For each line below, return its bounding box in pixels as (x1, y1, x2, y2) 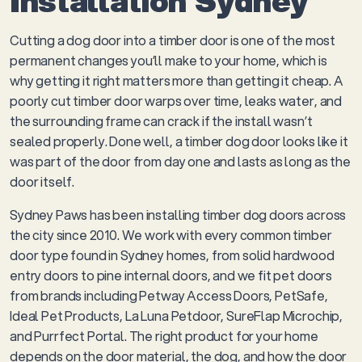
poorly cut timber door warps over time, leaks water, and (10, 91, 343, 110)
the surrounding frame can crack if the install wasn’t (10, 112, 313, 130)
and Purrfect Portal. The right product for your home (10, 326, 318, 345)
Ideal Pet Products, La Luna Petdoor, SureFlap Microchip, (10, 306, 343, 325)
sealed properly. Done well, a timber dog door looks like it (10, 132, 348, 150)
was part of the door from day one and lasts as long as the (10, 152, 351, 170)
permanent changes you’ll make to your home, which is (10, 51, 327, 69)
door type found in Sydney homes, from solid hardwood (10, 246, 335, 264)
